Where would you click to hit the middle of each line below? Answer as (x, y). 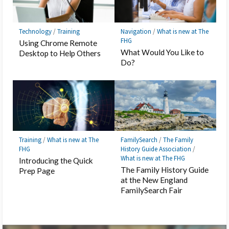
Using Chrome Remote (58, 43)
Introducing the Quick (56, 161)
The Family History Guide (165, 170)
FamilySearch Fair (152, 190)
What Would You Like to (163, 52)
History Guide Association (156, 149)
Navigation (136, 31)
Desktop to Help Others (60, 53)
